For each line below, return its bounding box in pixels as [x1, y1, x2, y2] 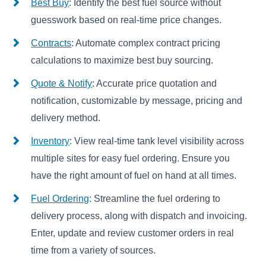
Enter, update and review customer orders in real [31, 228, 235, 239]
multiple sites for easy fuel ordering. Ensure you [31, 153, 230, 164]
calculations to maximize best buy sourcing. [31, 55, 214, 66]
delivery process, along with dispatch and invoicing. [31, 211, 248, 221]
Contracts [31, 38, 72, 49]
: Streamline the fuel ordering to [89, 194, 221, 204]
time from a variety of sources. [31, 245, 156, 256]
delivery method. [31, 113, 101, 123]
